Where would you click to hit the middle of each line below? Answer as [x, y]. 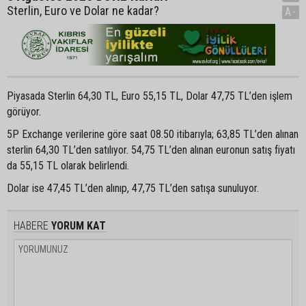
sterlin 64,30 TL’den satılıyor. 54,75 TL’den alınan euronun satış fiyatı [151, 150]
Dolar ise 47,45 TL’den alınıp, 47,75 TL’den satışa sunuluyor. [133, 188]
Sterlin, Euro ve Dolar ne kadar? [83, 10]
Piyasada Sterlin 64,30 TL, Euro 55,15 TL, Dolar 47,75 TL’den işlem [150, 96]
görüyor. [24, 111]
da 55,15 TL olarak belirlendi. [68, 165]
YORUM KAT [77, 225]
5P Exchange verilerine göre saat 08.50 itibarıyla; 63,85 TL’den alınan [153, 134]
